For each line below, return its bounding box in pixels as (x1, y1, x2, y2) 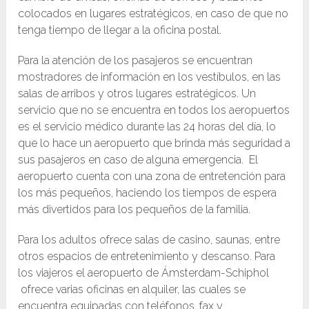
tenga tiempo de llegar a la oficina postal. (18, 23, 222, 37)
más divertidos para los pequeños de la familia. (18, 202, 251, 216)
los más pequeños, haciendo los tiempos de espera (18, 186, 277, 199)
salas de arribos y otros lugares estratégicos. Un (18, 86, 257, 100)
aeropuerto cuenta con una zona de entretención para (18, 169, 286, 183)
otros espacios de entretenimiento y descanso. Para (18, 249, 276, 263)
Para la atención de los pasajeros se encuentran (18, 53, 253, 67)
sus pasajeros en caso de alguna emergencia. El (18, 152, 259, 166)
